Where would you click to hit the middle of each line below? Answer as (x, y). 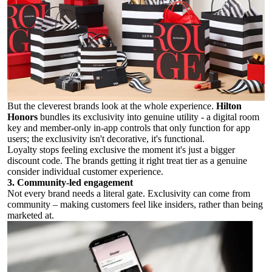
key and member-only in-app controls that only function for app (129, 127)
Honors (24, 117)
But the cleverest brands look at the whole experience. (112, 106)
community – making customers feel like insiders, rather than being (135, 204)
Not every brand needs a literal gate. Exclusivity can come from (129, 193)
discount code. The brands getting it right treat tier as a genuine (127, 160)
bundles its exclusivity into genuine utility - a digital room (150, 117)
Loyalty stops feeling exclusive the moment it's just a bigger (121, 149)
